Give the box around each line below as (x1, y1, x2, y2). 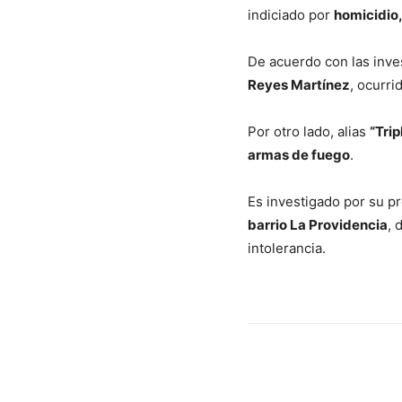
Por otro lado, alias (248, 122, 370, 140)
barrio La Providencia (248, 215, 388, 233)
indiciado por (248, 5, 334, 23)
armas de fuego (248, 145, 350, 163)
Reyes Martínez (248, 75, 350, 93)
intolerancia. (248, 239, 326, 257)
